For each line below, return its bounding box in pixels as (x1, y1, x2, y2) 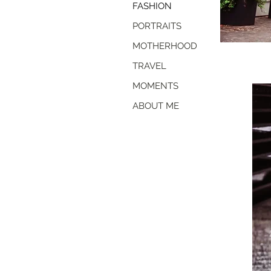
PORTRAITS (132, 21, 181, 31)
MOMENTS (132, 80, 178, 91)
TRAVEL (132, 60, 166, 71)
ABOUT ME (132, 100, 179, 111)
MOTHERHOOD (132, 41, 197, 51)
